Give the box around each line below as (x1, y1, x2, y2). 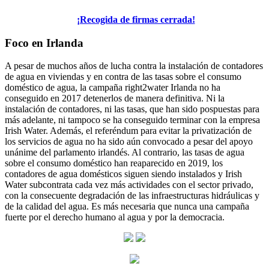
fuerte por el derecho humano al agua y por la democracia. (5, 212, 225, 223)
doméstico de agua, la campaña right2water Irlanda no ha (5, 82, 220, 93)
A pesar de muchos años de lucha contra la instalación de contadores (5, 61, 263, 71)
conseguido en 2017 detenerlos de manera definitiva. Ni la (5, 93, 225, 104)
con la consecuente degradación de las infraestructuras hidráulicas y (5, 190, 259, 201)
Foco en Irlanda (5, 36, 83, 49)
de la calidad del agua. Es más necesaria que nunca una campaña (5, 201, 249, 212)
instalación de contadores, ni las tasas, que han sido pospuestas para (5, 104, 259, 115)
